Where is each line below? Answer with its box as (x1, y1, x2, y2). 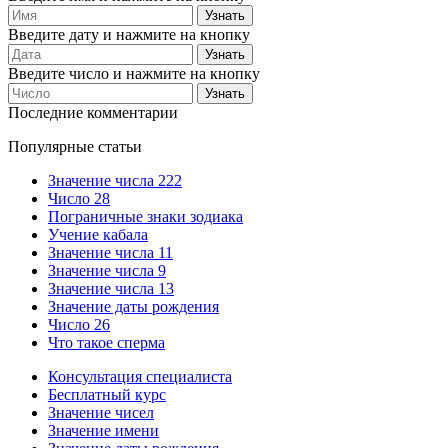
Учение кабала (48, 225, 148, 243)
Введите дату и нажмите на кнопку (8, 25, 250, 43)
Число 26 (48, 315, 110, 333)
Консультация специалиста (48, 367, 232, 385)
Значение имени (48, 421, 159, 439)
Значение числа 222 (48, 171, 182, 189)
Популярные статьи (8, 137, 142, 155)
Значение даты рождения (48, 297, 219, 315)
